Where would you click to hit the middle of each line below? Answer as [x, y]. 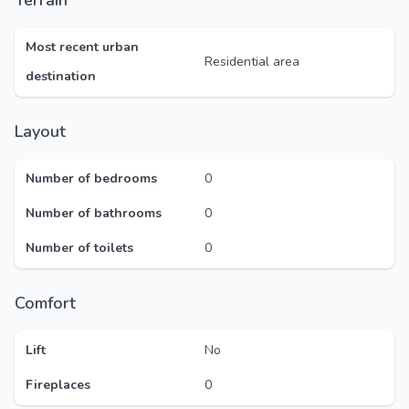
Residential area [252, 62]
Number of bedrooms [91, 178]
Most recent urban [82, 47]
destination [61, 76]
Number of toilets [79, 248]
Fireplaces [58, 385]
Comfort [50, 303]
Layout [44, 131]
